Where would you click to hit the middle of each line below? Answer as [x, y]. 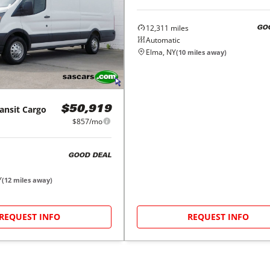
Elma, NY [161, 52]
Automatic [163, 40]
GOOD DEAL [89, 156]
